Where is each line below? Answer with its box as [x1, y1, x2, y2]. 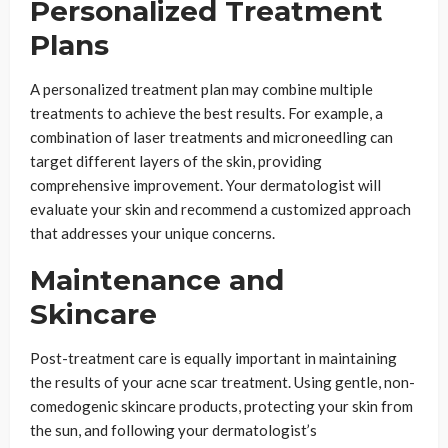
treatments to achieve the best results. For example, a [30, 104, 383, 123]
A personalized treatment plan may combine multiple [30, 80, 373, 99]
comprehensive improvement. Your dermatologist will [30, 176, 381, 195]
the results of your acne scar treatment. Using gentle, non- [30, 373, 415, 392]
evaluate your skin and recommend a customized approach [30, 200, 411, 219]
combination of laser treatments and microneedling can [30, 128, 393, 147]
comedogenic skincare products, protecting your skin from [30, 397, 413, 416]
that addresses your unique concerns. [30, 224, 275, 243]
